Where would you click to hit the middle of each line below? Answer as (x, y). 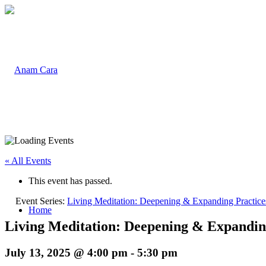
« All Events (28, 161)
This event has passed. (70, 181)
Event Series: (41, 201)
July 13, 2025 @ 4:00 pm (66, 252)
